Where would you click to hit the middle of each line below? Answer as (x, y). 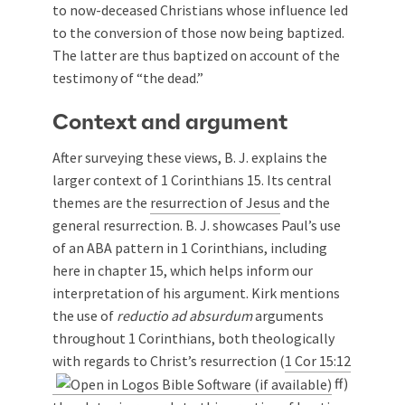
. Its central (297, 179)
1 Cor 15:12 (318, 360)
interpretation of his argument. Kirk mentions (196, 292)
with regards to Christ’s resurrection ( (169, 360)
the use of (85, 315)
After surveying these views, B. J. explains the (190, 157)
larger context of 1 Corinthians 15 (157, 179)
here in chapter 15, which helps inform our (183, 270)
